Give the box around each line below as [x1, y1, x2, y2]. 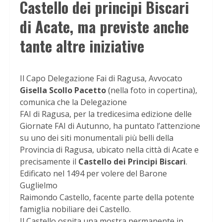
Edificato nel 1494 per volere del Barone [20, 167, 167, 179]
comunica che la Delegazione [20, 96, 127, 108]
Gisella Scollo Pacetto [20, 84, 106, 96]
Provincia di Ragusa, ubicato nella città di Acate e [20, 144, 199, 155]
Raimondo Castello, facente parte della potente [20, 191, 194, 203]
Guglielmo [20, 179, 57, 191]
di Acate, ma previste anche [20, 15, 189, 38]
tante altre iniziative [20, 34, 144, 57]
